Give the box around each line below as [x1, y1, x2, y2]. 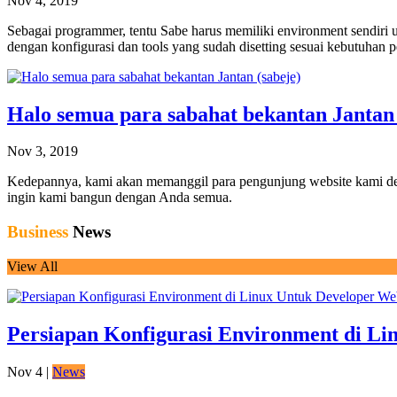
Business [7, 222, 68, 242]
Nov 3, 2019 [7, 144, 78, 160]
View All [7, 258, 58, 274]
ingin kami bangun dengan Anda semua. [7, 190, 232, 206]
